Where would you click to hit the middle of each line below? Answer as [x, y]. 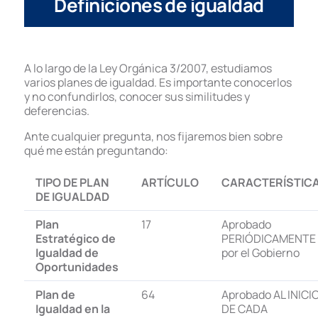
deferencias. [57, 110]
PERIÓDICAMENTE [269, 238]
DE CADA [245, 308]
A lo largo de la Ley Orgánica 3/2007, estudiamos [148, 68]
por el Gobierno [261, 252]
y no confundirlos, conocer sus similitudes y [137, 96]
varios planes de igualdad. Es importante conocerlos [158, 82]
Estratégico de [76, 238]
